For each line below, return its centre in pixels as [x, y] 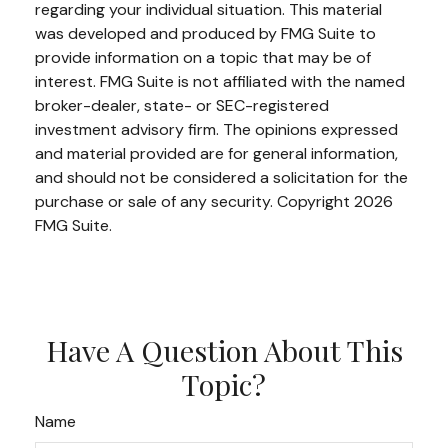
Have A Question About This [224, 349]
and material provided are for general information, [216, 153]
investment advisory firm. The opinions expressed [216, 129]
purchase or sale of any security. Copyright [194, 201]
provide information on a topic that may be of [203, 57]
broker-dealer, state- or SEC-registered [182, 105]
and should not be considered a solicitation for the [221, 177]
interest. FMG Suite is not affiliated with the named [220, 81]
